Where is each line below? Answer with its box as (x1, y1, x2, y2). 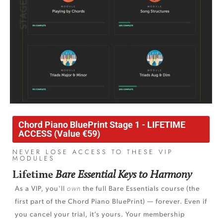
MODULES (12, 154, 55, 164)
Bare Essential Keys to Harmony (55, 167, 192, 181)
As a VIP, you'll (15, 185, 67, 193)
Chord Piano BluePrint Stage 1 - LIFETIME (18, 119, 185, 130)
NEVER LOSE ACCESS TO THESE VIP (12, 147, 173, 157)
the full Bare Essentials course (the (81, 185, 200, 193)
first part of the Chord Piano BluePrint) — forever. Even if (15, 198, 207, 206)
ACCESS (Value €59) (18, 128, 100, 139)
